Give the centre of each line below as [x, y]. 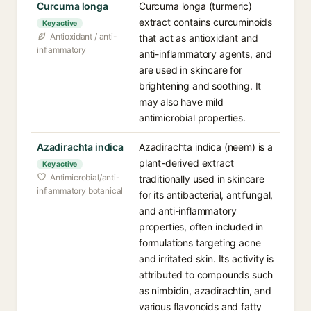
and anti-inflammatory [188, 211]
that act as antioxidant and [199, 38]
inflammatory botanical [80, 191]
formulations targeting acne [200, 243]
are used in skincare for [191, 70]
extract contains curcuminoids [206, 22]
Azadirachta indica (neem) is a [206, 147]
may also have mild [181, 102]
